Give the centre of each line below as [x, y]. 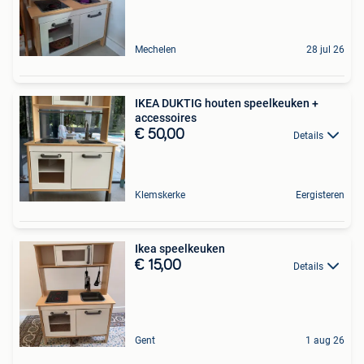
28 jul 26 [325, 49]
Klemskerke [160, 195]
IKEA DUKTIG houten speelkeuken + [227, 103]
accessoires [166, 117]
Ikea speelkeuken [180, 248]
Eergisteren [320, 195]
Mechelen [156, 49]
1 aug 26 [325, 340]
